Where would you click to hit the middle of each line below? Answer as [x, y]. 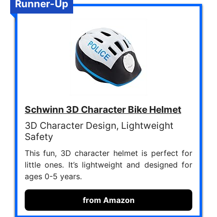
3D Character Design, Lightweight [99, 125]
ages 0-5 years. [53, 176]
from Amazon [108, 200]
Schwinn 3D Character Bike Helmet [103, 109]
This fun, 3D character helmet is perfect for [108, 153]
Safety [39, 137]
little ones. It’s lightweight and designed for [108, 165]
